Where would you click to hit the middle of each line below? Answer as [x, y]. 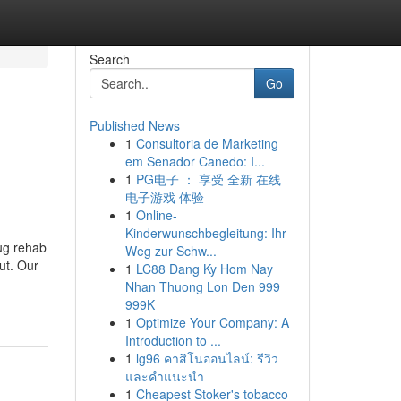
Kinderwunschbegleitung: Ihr [205, 233]
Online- [156, 215]
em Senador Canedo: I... [195, 161]
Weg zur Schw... [171, 251]
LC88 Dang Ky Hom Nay [204, 269]
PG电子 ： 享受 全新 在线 [208, 179]
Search [109, 59]
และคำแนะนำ [164, 376]
